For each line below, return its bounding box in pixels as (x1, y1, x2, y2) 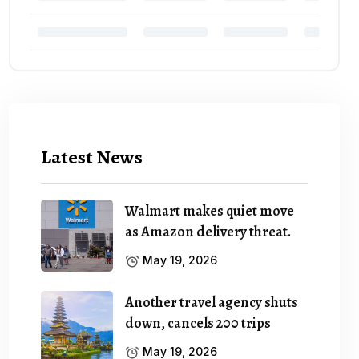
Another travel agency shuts (125, 292, 299, 312)
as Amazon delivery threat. (125, 221, 292, 241)
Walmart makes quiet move (125, 200, 295, 220)
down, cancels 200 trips (125, 313, 272, 333)
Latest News (41, 143, 143, 170)
